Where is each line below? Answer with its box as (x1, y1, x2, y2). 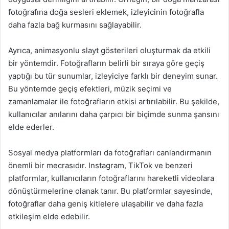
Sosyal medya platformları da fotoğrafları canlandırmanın (8, 148, 212, 157)
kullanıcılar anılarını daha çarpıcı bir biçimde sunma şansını (8, 109, 219, 119)
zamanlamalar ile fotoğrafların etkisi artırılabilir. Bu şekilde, (8, 97, 219, 106)
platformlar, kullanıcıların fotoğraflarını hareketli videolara (8, 173, 214, 183)
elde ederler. (8, 122, 54, 132)
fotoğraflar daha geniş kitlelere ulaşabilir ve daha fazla (8, 199, 203, 209)
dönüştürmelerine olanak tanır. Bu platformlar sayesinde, (8, 186, 213, 196)
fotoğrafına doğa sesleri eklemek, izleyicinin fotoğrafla (8, 7, 204, 17)
